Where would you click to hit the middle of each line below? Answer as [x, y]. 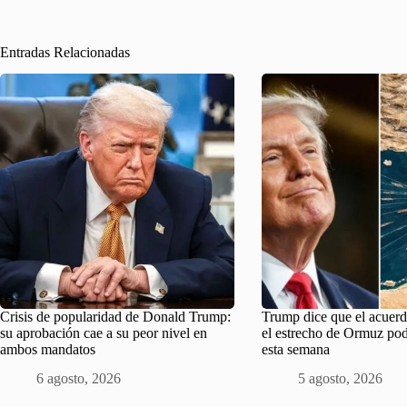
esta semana [296, 349]
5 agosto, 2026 [341, 379]
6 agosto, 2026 [79, 379]
